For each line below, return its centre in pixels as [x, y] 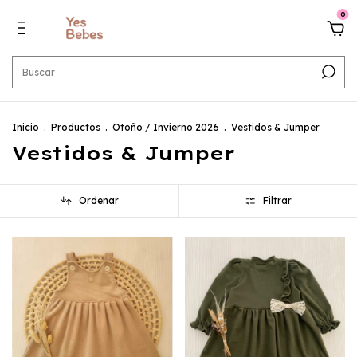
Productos [76, 127]
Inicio [25, 127]
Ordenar [98, 201]
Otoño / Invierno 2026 [166, 127]
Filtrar [278, 201]
